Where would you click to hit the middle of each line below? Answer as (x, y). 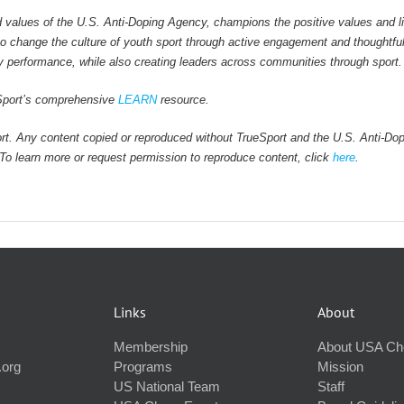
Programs (143, 367)
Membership (151, 347)
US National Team (167, 387)
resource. (183, 100)
